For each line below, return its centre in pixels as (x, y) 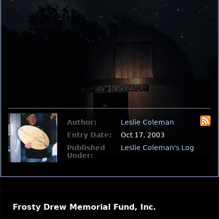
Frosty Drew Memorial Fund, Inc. (84, 207)
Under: (80, 155)
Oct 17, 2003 (143, 135)
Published (86, 148)
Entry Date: (89, 135)
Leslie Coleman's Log (157, 148)
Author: (82, 122)
